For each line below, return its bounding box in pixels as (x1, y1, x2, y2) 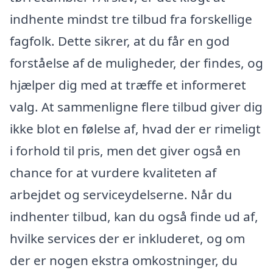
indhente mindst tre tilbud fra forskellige (10, 10, 252, 27)
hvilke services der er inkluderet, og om (10, 229, 245, 247)
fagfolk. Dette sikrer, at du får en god (10, 32, 230, 49)
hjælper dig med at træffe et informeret (10, 76, 246, 93)
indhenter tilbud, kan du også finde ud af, (10, 207, 258, 225)
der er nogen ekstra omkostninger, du (10, 251, 238, 269)
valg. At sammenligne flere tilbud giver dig (10, 97, 263, 115)
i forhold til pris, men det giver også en (10, 141, 241, 159)
